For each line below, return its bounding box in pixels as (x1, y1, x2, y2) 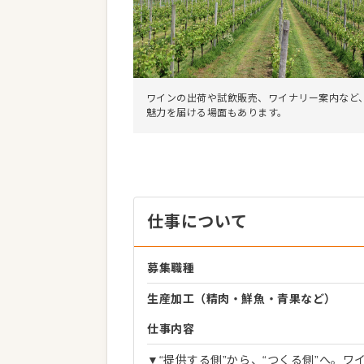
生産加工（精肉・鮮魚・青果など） (147, 292, 336, 305)
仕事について (147, 213, 248, 231)
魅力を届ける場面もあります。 (146, 106, 288, 119)
